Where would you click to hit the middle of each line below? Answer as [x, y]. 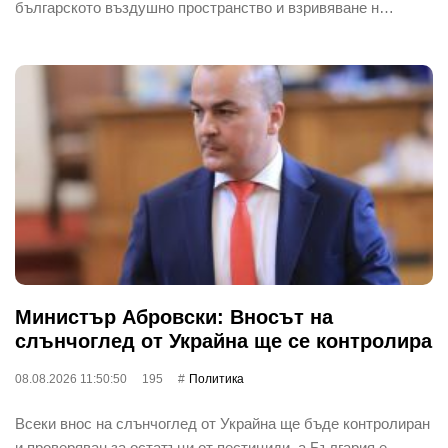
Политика [216, 378]
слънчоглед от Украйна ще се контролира [223, 340]
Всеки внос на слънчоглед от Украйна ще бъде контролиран [222, 423]
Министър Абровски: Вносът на [174, 316]
